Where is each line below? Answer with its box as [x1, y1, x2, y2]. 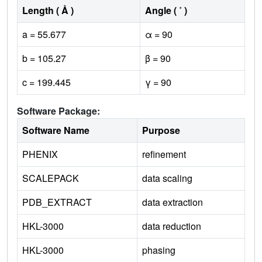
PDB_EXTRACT [22, 195, 92, 209]
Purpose [142, 123, 180, 137]
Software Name [22, 123, 89, 137]
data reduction [142, 219, 201, 233]
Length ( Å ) [22, 3, 74, 17]
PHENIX [22, 147, 58, 161]
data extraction [142, 195, 203, 209]
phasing [142, 243, 175, 257]
